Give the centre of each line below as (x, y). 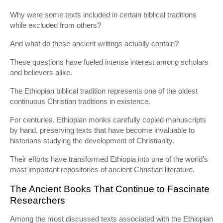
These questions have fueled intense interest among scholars (109, 62)
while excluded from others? (56, 25)
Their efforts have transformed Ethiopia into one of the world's (109, 159)
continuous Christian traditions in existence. (80, 101)
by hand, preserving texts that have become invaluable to (102, 130)
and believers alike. (41, 72)
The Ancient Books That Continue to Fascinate (110, 189)
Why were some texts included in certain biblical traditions (103, 15)
